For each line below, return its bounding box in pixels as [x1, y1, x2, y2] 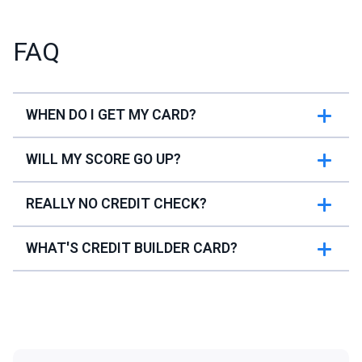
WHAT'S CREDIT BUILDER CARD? [26, 240, 238, 257]
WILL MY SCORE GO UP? [26, 151, 181, 168]
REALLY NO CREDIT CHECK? [26, 196, 207, 213]
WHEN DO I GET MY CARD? [26, 107, 196, 124]
